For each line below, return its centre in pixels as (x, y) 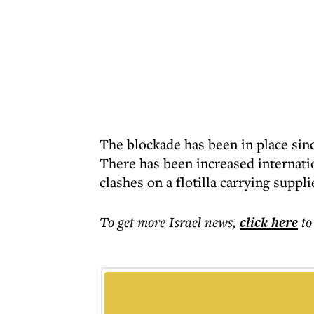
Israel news (201, 222)
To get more (134, 222)
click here (269, 222)
